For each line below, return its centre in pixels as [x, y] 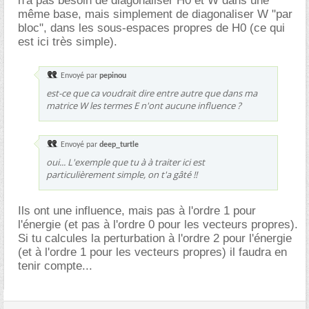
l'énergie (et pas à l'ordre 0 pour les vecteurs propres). [158, 225]
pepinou [113, 76]
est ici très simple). [68, 42]
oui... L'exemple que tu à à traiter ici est [126, 162]
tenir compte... [55, 266]
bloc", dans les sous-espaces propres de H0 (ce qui [151, 28]
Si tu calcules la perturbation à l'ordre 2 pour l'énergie [155, 238]
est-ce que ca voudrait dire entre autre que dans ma [152, 93]
